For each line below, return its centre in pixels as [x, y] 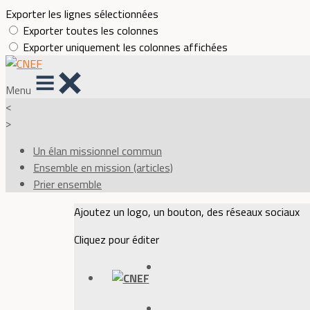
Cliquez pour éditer [116, 239]
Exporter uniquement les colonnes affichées [125, 47]
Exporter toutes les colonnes [91, 30]
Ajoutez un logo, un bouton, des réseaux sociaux [186, 212]
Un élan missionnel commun [98, 151]
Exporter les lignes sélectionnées [82, 14]
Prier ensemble [67, 184]
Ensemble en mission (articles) [103, 167]
